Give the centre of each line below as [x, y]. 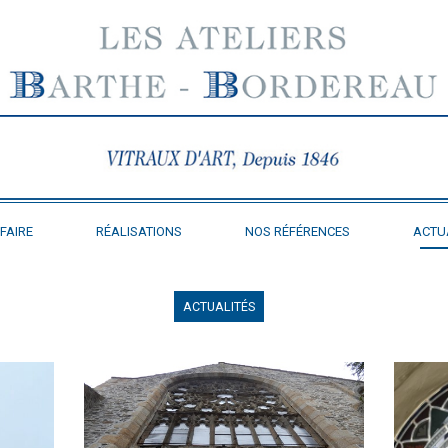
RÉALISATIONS [138, 232]
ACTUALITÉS [219, 307]
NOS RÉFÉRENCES [297, 232]
